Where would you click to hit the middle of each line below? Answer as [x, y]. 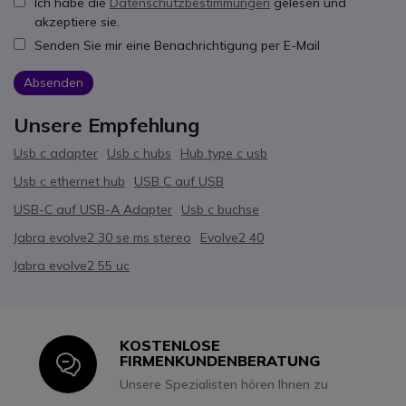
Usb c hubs [139, 153]
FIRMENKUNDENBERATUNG [220, 360]
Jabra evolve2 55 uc [72, 265]
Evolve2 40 [232, 237]
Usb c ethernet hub [69, 181]
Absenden [53, 83]
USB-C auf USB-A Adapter [93, 209]
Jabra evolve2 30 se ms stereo [102, 237]
